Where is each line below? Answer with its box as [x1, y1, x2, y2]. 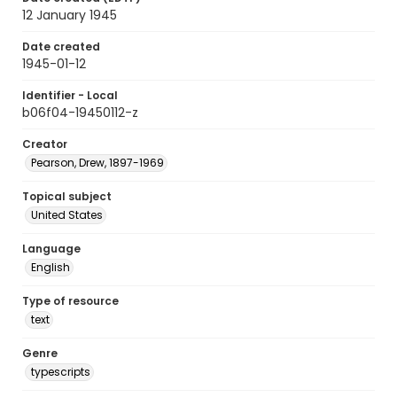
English [31, 260, 70, 275]
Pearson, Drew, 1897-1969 [31, 155, 164, 170]
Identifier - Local [22, 88, 118, 103]
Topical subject [22, 189, 112, 204]
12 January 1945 [22, 6, 117, 24]
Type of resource [22, 293, 119, 308]
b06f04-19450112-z [22, 104, 138, 121]
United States [31, 207, 103, 222]
